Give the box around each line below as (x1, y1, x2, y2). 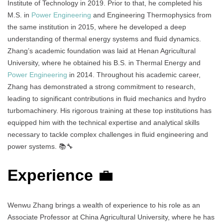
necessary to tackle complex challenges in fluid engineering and (7, 130, 208, 138)
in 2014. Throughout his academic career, (67, 70, 201, 79)
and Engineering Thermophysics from (91, 10, 212, 19)
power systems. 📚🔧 (7, 142, 73, 150)
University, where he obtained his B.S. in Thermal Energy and (7, 58, 201, 67)
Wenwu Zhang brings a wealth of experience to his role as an (7, 201, 200, 209)
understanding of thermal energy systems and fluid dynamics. (7, 34, 201, 43)
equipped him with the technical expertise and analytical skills (7, 118, 200, 126)
